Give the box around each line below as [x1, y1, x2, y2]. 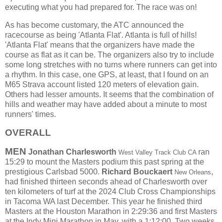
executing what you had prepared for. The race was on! [5, 3, 199, 12]
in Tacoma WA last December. [5, 197, 111, 206]
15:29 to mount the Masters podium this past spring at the [5, 157, 204, 166]
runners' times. [5, 110, 56, 119]
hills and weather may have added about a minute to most [5, 100, 207, 109]
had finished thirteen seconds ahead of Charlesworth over [5, 177, 207, 186]
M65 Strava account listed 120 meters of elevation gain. [5, 80, 199, 89]
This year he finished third [111, 197, 202, 206]
